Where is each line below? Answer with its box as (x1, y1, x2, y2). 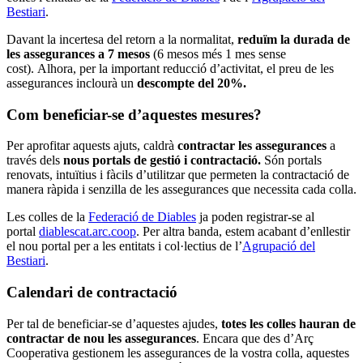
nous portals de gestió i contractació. (63, 153, 261, 168)
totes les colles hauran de (221, 316, 356, 331)
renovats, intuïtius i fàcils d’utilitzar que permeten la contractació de (6, 168, 349, 182)
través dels (6, 153, 63, 168)
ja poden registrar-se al (196, 210, 314, 224)
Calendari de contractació (6, 283, 177, 301)
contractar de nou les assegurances (6, 331, 196, 345)
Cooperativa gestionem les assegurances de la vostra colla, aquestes (6, 345, 349, 360)
